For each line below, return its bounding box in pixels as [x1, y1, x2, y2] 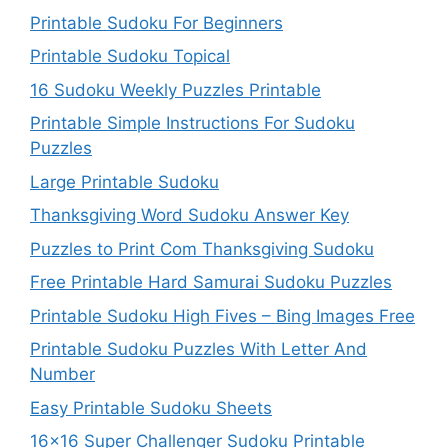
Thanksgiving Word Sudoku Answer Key [30, 205, 349, 226]
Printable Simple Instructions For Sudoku [30, 113, 355, 134]
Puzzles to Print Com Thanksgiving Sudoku [30, 238, 374, 259]
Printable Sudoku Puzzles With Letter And [30, 339, 367, 360]
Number [30, 364, 95, 385]
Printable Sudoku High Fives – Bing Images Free [30, 305, 415, 326]
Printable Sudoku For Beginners [30, 12, 283, 33]
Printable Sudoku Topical [30, 46, 230, 67]
